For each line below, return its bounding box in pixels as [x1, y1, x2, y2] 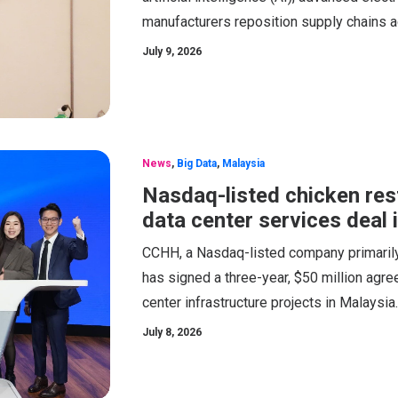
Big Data [177, 157, 217, 170]
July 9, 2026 [142, 45, 202, 58]
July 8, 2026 [142, 326, 202, 338]
